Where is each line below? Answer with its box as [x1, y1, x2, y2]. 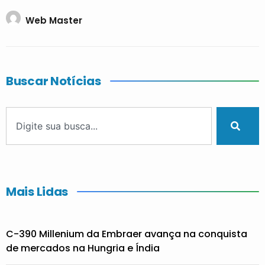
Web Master [25, 14, 82, 27]
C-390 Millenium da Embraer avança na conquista [6, 227, 247, 241]
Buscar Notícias [6, 72, 101, 89]
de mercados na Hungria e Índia [6, 241, 160, 255]
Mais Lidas [6, 183, 68, 200]
